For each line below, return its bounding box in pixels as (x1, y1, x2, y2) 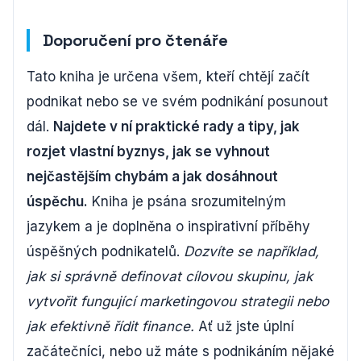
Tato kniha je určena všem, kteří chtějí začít (27, 68, 309, 85)
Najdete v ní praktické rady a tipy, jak (53, 118, 300, 135)
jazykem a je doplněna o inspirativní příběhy (27, 218, 310, 234)
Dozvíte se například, (184, 243, 319, 259)
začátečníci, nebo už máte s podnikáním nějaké (27, 342, 334, 359)
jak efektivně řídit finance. (27, 317, 194, 334)
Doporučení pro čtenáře (43, 29, 228, 51)
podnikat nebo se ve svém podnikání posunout (27, 93, 328, 110)
